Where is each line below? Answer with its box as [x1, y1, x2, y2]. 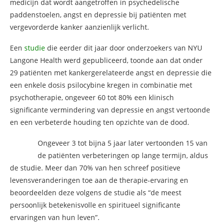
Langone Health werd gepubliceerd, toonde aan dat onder [10, 55, 203, 65]
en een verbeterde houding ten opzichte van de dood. [10, 117, 189, 127]
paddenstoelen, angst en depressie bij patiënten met [10, 10, 186, 20]
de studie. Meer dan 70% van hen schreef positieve [10, 163, 180, 173]
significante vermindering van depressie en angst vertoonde [10, 105, 210, 115]
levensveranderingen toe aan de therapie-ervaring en [10, 175, 188, 185]
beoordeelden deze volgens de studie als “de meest [10, 188, 181, 198]
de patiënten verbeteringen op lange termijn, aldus [38, 151, 208, 161]
